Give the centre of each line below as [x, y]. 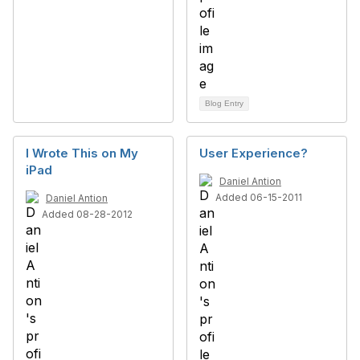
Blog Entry [224, 103]
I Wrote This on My [82, 153]
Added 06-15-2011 [259, 197]
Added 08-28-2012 [87, 214]
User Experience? [254, 153]
